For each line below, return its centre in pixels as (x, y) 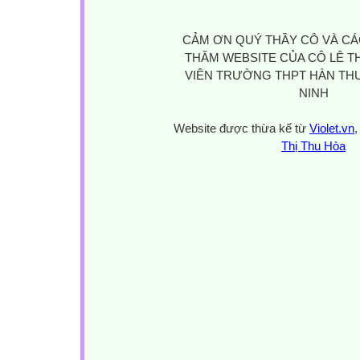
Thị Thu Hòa (313, 146)
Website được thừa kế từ (241, 129)
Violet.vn (332, 129)
